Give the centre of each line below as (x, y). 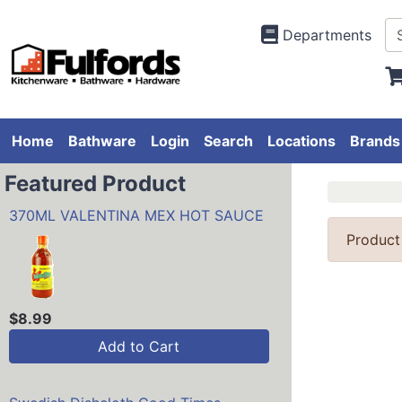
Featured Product (95, 184)
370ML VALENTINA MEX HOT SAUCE (136, 216)
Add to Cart (139, 347)
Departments (327, 35)
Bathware (102, 141)
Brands (375, 141)
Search (228, 141)
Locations (301, 141)
